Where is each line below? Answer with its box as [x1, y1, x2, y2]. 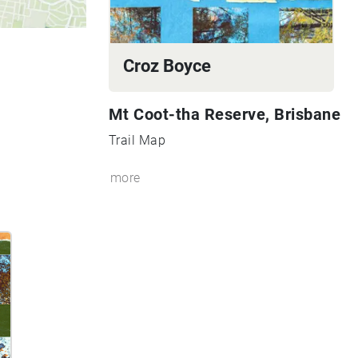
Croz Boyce [122, 55, 211, 76]
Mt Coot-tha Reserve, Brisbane [108, 104, 341, 124]
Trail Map [108, 132, 166, 148]
